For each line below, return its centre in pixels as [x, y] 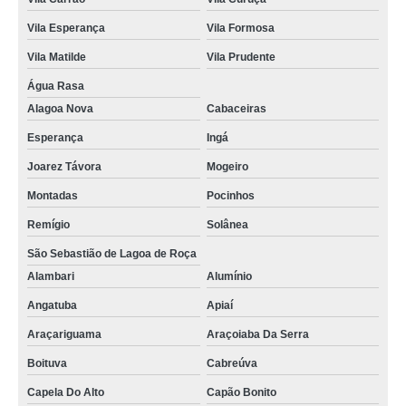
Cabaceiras [236, 109]
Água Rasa [56, 86]
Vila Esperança [66, 28]
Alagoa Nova [60, 109]
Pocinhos [230, 196]
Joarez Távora [64, 167]
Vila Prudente [241, 57]
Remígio [48, 225]
